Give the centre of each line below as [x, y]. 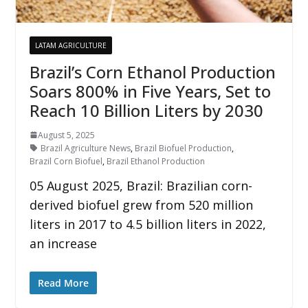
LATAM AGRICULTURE [70, 45]
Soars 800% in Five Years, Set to [150, 91]
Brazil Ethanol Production [155, 161]
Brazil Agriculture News [85, 148]
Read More [63, 283]
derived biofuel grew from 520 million [141, 205]
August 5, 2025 [66, 135]
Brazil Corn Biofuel [66, 161]
